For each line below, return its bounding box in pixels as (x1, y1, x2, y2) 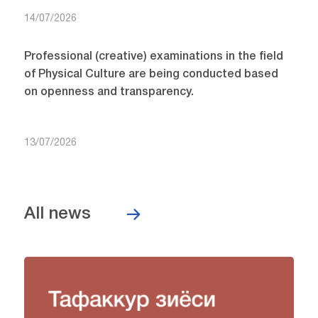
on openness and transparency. (23, 87, 194, 97)
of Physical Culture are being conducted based (23, 69, 278, 79)
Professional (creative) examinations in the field (23, 51, 283, 62)
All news (23, 206, 91, 222)
